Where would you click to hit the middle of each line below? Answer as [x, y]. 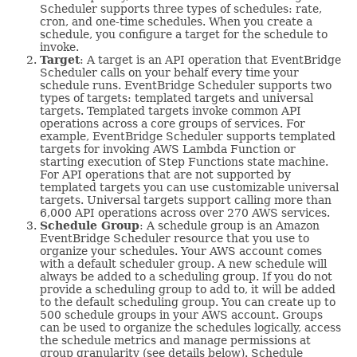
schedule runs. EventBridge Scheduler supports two [186, 85]
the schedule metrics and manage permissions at [175, 340]
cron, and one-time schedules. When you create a [176, 21]
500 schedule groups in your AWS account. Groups [181, 314]
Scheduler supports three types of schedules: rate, [181, 8]
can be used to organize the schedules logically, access [190, 327]
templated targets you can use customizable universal [189, 187]
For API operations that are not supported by [165, 174]
